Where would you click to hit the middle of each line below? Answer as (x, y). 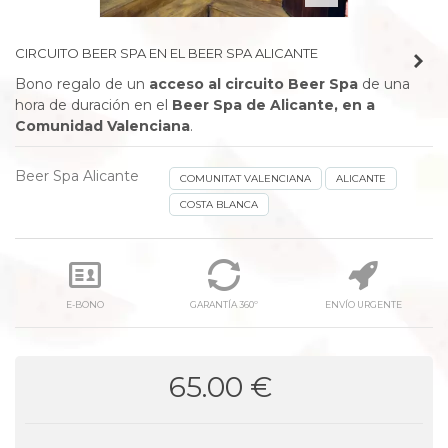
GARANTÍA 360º (223, 304)
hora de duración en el (93, 105)
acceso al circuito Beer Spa (255, 84)
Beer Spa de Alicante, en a (273, 105)
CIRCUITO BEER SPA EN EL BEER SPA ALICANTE (166, 53)
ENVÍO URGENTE (363, 304)
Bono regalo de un (82, 84)
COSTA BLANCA (219, 204)
